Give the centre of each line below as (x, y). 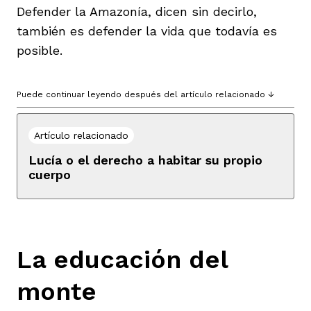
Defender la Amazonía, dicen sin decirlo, (137, 11)
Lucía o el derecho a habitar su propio (145, 160)
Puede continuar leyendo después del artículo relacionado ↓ (145, 94)
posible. (40, 50)
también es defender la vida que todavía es (147, 31)
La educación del (122, 259)
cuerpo (50, 174)
